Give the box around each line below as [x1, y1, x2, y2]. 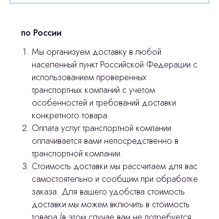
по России [21, 26, 62, 39]
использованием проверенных [32, 70, 147, 84]
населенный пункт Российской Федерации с [32, 58, 197, 71]
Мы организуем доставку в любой [32, 45, 161, 58]
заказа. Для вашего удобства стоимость [32, 185, 185, 198]
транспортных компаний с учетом [32, 83, 155, 96]
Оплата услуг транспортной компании [32, 121, 171, 134]
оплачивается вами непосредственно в [32, 134, 178, 147]
